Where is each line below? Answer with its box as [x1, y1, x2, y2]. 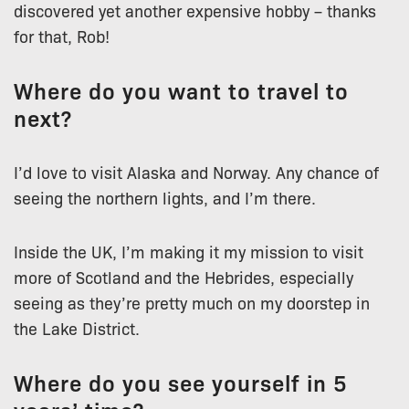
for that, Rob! [14, 25, 110, 47]
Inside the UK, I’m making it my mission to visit [14, 239, 363, 262]
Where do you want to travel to [14, 74, 349, 105]
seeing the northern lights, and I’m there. [14, 185, 316, 208]
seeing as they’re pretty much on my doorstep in [14, 290, 370, 313]
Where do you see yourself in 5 [14, 366, 348, 397]
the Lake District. [14, 316, 140, 339]
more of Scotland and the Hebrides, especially [14, 265, 353, 288]
